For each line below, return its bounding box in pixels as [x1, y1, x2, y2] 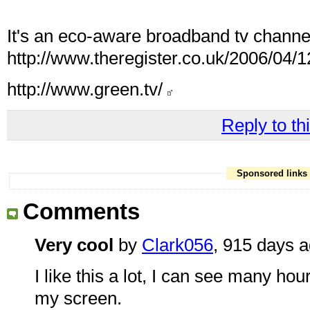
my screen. [35, 288, 122, 308]
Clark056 [142, 235, 213, 255]
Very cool [35, 235, 113, 255]
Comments [23, 199, 140, 225]
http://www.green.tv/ [7, 80, 167, 100]
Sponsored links [236, 167, 307, 179]
